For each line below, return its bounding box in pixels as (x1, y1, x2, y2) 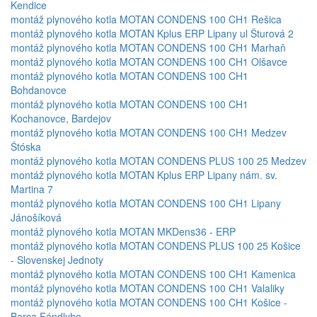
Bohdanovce (11, 83, 67, 98)
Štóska (11, 139, 41, 154)
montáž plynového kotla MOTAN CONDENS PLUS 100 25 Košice (11, 238, 301, 253)
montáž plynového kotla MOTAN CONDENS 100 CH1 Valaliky (11, 281, 284, 296)
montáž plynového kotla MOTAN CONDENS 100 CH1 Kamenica (11, 267, 296, 282)
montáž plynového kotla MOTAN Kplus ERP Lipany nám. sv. (11, 168, 277, 183)
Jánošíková (11, 210, 62, 225)
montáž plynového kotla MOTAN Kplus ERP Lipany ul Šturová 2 (11, 26, 294, 41)
